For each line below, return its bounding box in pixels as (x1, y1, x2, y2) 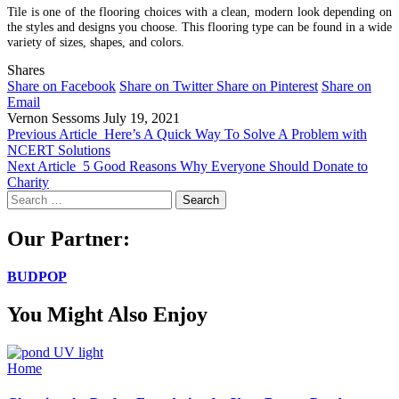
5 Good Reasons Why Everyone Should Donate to (83, 159, 368, 174)
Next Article (7, 159, 76, 174)
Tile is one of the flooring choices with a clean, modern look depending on (7, 4, 392, 19)
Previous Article (7, 126, 97, 142)
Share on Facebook (7, 78, 116, 94)
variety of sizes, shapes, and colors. (7, 34, 184, 49)
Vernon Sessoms (7, 110, 100, 126)
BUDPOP (7, 268, 67, 284)
